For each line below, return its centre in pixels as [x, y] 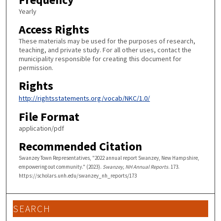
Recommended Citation [80, 146]
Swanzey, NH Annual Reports [135, 166]
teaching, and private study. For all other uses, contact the [105, 50]
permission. [36, 68]
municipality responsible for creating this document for [100, 59]
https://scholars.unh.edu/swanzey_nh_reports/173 [77, 175]
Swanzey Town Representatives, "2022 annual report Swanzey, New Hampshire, [109, 158]
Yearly [27, 12]
